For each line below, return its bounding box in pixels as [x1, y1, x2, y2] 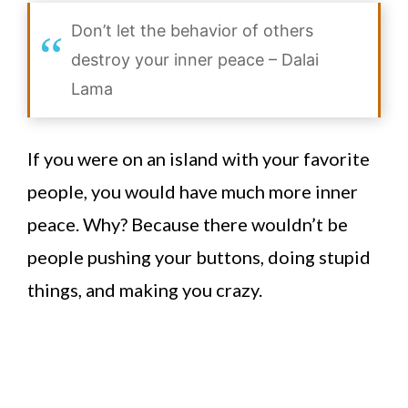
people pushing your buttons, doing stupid [27, 246, 371, 269]
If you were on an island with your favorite [27, 148, 370, 170]
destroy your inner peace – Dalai [71, 50, 319, 70]
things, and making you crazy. [27, 279, 262, 301]
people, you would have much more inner [27, 180, 358, 203]
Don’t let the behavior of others [71, 21, 313, 41]
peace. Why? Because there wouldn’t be [27, 213, 348, 236]
